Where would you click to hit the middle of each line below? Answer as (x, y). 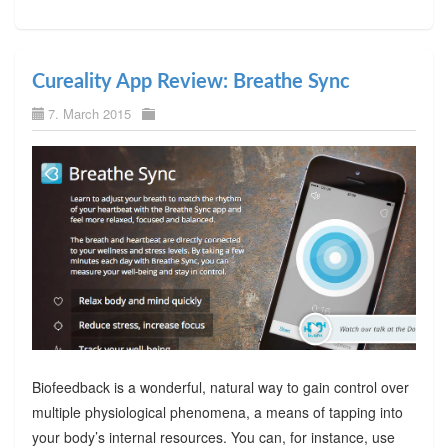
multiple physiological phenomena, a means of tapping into (217, 412)
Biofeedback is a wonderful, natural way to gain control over (220, 387)
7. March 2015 (89, 114)
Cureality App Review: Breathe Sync (190, 82)
